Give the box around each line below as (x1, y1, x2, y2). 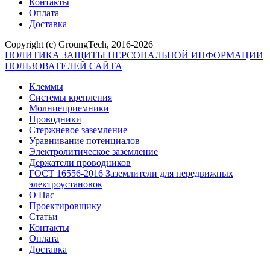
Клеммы (29, 81, 63, 92)
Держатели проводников (29, 157, 131, 168)
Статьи (29, 212, 58, 222)
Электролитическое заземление (29, 146, 158, 157)
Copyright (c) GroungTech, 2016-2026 (5, 39, 153, 50)
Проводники (29, 114, 81, 125)
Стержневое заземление (29, 125, 127, 136)
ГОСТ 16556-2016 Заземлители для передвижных (29, 168, 233, 179)
